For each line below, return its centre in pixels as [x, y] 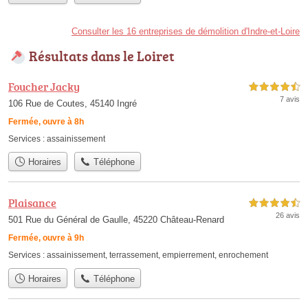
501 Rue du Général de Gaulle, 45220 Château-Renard [116, 220]
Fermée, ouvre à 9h [46, 238]
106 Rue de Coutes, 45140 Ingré [73, 103]
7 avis [290, 99]
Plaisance [32, 203]
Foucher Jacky [44, 87]
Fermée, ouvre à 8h [46, 122]
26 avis [288, 216]
